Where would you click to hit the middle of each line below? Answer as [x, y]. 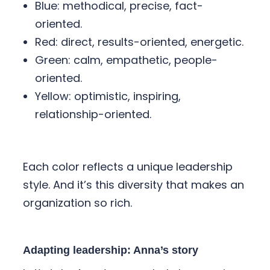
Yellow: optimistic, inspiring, [108, 96]
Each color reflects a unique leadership [127, 167]
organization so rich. [77, 203]
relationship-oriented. [93, 115]
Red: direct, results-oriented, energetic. [139, 42]
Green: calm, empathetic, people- [126, 60]
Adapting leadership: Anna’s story [110, 250]
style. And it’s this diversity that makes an [133, 185]
